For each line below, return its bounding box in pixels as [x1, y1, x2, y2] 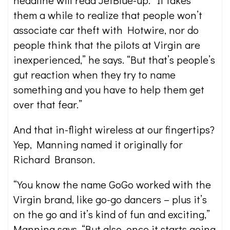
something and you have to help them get [13, 82, 204, 97]
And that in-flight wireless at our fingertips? [13, 122, 215, 137]
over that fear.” [13, 97, 82, 111]
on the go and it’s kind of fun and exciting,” [13, 207, 210, 221]
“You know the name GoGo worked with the [13, 177, 211, 191]
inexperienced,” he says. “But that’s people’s [13, 52, 215, 67]
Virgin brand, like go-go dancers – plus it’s [13, 192, 207, 206]
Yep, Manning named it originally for [13, 137, 183, 151]
